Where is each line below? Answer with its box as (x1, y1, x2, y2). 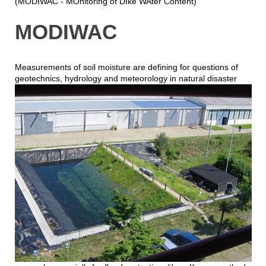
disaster (207, 73, 237, 83)
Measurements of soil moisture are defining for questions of (14, 62, 238, 72)
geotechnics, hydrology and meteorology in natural (14, 73, 207, 83)
